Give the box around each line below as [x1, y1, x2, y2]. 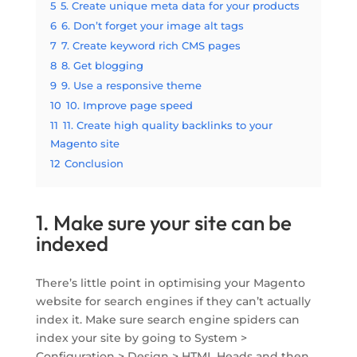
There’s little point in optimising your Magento [35, 276, 305, 291]
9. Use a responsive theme [61, 80, 202, 92]
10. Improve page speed [65, 100, 193, 112]
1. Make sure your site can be [35, 210, 292, 237]
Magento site [49, 138, 120, 151]
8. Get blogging [61, 60, 143, 73]
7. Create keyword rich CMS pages [61, 40, 241, 53]
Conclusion [64, 158, 124, 171]
